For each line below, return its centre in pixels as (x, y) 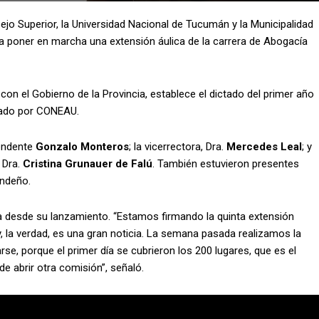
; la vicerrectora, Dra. (178, 147)
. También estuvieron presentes (226, 164)
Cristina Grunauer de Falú (88, 164)
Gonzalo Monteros (82, 147)
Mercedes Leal (264, 147)
